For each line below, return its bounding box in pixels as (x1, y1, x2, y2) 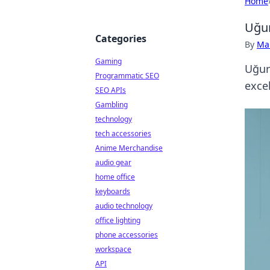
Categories (95, 32, 146, 45)
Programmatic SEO (95, 71, 159, 81)
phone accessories (95, 230, 158, 240)
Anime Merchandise (95, 143, 163, 153)
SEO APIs (95, 85, 126, 95)
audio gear (95, 157, 131, 168)
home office (95, 172, 135, 182)
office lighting (95, 215, 140, 225)
